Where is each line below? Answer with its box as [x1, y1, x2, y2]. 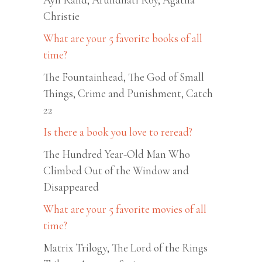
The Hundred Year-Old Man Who [43, 147, 190, 161]
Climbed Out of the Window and [43, 163, 189, 177]
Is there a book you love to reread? [43, 125, 192, 139]
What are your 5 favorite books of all [43, 31, 202, 45]
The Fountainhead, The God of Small [43, 70, 204, 84]
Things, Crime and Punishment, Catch [43, 86, 213, 100]
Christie [43, 9, 80, 23]
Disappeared [43, 180, 99, 194]
